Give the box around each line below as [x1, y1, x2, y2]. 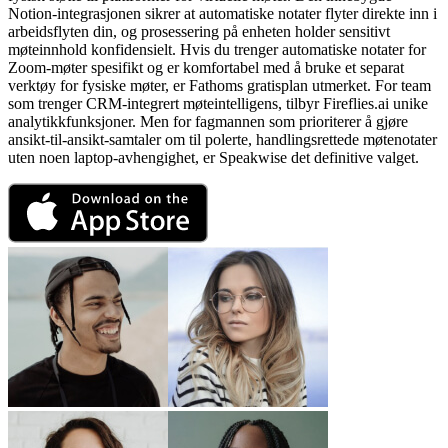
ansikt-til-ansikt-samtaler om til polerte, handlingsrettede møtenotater [8, 131, 437, 149]
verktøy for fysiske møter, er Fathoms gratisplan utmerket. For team [8, 77, 431, 95]
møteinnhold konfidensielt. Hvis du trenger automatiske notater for [8, 41, 426, 59]
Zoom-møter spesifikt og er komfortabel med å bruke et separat [8, 59, 404, 77]
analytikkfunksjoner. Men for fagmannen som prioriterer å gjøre [8, 113, 408, 131]
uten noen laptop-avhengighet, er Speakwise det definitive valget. [8, 149, 419, 167]
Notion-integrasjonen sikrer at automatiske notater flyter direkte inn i [8, 5, 437, 23]
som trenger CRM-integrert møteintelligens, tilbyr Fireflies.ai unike [8, 95, 428, 113]
